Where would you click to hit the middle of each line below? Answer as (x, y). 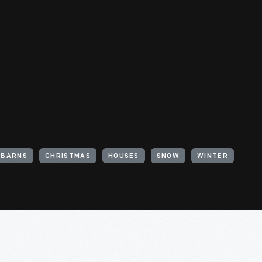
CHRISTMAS (68, 156)
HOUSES (123, 156)
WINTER (213, 156)
